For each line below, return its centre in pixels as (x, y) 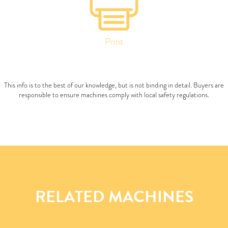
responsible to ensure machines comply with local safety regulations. (114, 94)
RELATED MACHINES (114, 196)
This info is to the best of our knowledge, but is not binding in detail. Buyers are (114, 85)
